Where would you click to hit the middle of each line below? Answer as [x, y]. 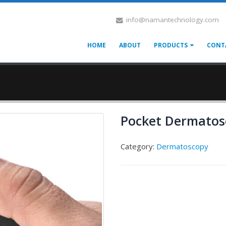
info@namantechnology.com [173, 19]
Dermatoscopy [182, 146]
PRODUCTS [171, 45]
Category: [138, 146]
